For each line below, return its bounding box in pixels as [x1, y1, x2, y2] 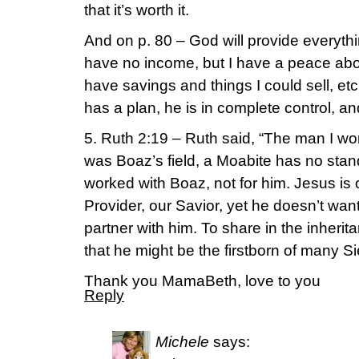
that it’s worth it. [84, 2, 189, 18]
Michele [155, 333, 209, 350]
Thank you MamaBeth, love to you [84, 272, 321, 289]
